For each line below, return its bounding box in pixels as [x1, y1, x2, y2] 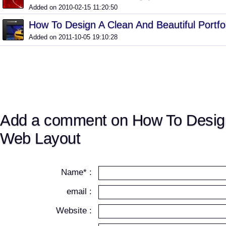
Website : [56, 206, 92, 215]
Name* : [61, 167, 92, 177]
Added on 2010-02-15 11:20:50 [29, 4, 118, 11]
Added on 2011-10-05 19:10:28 [29, 33, 118, 41]
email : [67, 187, 92, 196]
